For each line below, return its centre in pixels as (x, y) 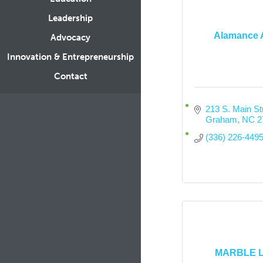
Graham (221, 119)
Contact (70, 76)
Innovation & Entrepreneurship (70, 57)
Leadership (70, 18)
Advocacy (70, 38)
